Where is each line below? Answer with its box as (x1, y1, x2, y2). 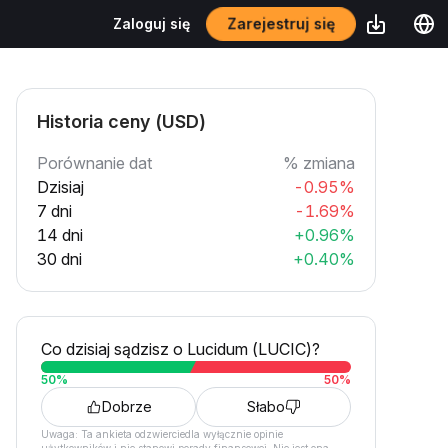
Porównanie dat (37, 153, 152, 173)
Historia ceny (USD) (37, 111, 206, 132)
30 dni (37, 249, 82, 269)
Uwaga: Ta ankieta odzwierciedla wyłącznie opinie (41, 428, 283, 440)
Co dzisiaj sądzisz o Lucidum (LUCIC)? (41, 339, 320, 359)
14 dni (37, 225, 83, 245)
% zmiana (283, 153, 355, 173)
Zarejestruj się (228, 14, 334, 33)
